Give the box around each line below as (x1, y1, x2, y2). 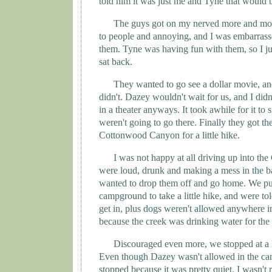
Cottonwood (99, 130, 147, 141)
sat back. (99, 56, 132, 67)
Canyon (149, 130, 180, 141)
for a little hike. (180, 130, 240, 141)
